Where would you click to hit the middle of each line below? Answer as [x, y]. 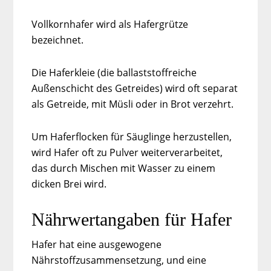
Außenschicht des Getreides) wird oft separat [135, 88]
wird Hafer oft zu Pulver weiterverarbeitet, [127, 152]
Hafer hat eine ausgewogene [97, 244]
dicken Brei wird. [69, 184]
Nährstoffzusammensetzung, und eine [119, 260]
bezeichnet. [58, 40]
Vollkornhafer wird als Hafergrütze [110, 24]
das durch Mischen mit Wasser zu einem [124, 168]
